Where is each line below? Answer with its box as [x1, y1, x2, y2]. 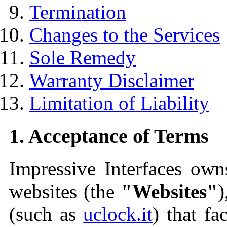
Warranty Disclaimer [29, 69, 194, 91]
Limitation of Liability [29, 92, 209, 114]
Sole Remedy [29, 46, 136, 68]
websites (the [9, 180, 121, 203]
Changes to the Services [29, 23, 220, 46]
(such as [9, 203, 84, 225]
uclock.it [83, 203, 153, 225]
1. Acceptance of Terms [9, 124, 209, 147]
